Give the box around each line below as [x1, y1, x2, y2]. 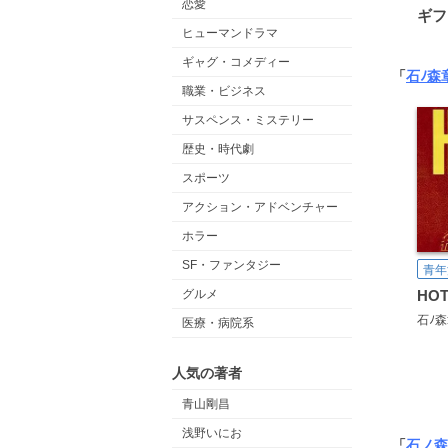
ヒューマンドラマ [182, 26, 278, 40]
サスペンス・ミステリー [182, 113, 314, 127]
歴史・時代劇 [182, 142, 254, 156]
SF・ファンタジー [182, 258, 281, 272]
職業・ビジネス [182, 84, 266, 98]
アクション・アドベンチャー [182, 200, 338, 214]
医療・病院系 [182, 316, 254, 330]
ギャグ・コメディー [182, 55, 290, 69]
